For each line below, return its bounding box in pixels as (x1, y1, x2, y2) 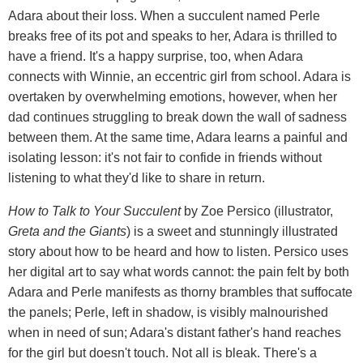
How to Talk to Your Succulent (8, 203, 184, 218)
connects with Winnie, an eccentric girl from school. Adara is (8, 69, 351, 83)
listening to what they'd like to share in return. (8, 170, 265, 185)
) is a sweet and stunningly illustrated (126, 224, 338, 238)
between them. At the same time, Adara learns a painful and (8, 130, 348, 144)
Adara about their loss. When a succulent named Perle (8, 8, 320, 23)
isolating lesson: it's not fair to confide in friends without (8, 150, 322, 164)
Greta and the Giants (8, 224, 126, 238)
